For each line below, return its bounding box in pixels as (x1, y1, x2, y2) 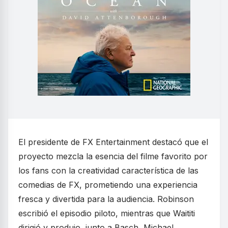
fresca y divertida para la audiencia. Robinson (18, 193, 194, 204)
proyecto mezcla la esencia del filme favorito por (18, 151, 208, 161)
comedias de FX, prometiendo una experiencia (18, 179, 197, 190)
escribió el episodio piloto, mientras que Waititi (18, 208, 195, 218)
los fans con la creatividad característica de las (18, 165, 198, 176)
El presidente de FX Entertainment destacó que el (18, 136, 208, 147)
